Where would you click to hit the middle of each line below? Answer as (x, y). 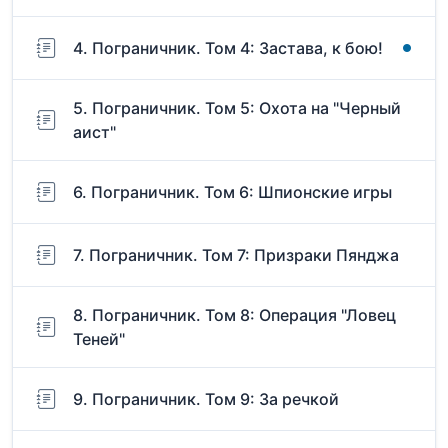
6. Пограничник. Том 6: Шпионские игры (232, 192)
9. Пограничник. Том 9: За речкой (206, 399)
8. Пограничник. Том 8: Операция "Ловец (234, 315)
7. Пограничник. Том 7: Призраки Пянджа (236, 255)
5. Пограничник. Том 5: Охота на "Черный (237, 108)
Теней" (99, 339)
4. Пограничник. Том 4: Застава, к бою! (228, 48)
